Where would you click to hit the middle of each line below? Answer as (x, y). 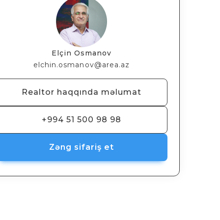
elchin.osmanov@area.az (82, 65)
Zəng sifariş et (82, 147)
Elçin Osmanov (82, 53)
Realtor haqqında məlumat (82, 92)
